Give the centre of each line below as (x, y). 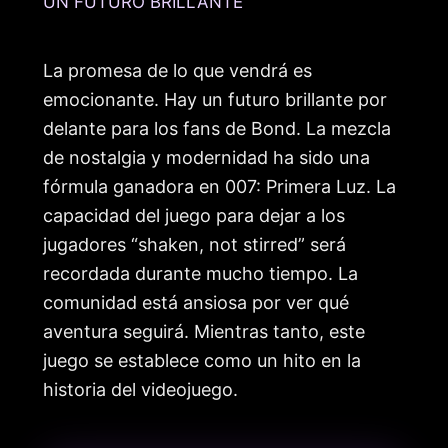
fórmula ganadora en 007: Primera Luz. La (219, 186)
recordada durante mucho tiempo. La (200, 273)
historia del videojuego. (140, 389)
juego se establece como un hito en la (202, 360)
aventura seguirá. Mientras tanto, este (204, 331)
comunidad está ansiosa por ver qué (196, 302)
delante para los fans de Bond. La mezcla (217, 128)
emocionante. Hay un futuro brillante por (215, 99)
